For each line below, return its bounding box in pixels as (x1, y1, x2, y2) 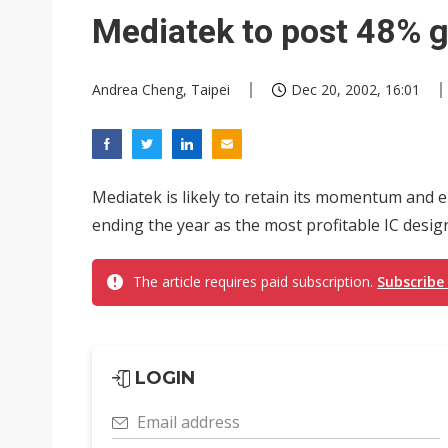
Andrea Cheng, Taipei (92, 80, 230, 99)
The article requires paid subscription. (133, 272, 377, 291)
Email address (137, 411, 240, 433)
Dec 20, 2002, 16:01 (291, 80, 420, 99)
